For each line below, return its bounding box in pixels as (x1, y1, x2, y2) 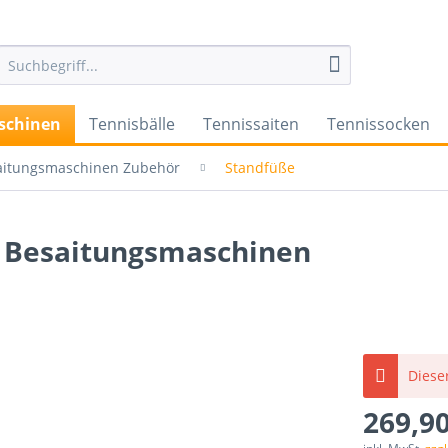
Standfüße (225, 158, 295, 177)
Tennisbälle (89, 113, 175, 135)
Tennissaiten (203, 113, 299, 135)
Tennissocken (327, 113, 430, 135)
